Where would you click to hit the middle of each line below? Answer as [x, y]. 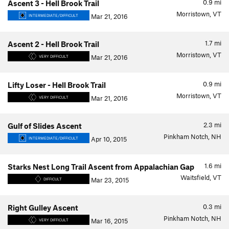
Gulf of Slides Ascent [45, 126]
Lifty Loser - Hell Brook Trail [57, 85]
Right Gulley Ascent [43, 208]
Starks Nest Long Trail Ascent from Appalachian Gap [101, 167]
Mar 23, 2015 [109, 180]
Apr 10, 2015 [108, 139]
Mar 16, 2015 [109, 221]
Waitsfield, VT [201, 177]
